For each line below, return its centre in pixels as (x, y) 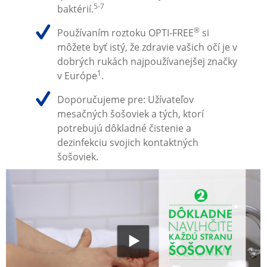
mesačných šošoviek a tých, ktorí (130, 114)
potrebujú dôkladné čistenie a (124, 128)
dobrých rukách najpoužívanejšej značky (147, 61)
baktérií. (75, 9)
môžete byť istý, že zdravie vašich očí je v (147, 47)
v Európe (77, 75)
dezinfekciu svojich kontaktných (128, 143)
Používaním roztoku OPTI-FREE (125, 32)
